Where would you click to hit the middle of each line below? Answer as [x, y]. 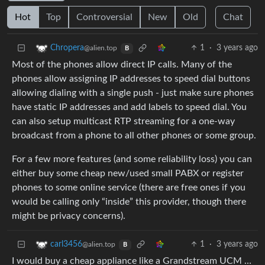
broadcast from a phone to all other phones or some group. [134, 136]
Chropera [67, 48]
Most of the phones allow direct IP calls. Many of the [122, 65]
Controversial [104, 17]
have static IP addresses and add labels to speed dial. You [129, 107]
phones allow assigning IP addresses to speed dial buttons [131, 79]
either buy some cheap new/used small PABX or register [128, 174]
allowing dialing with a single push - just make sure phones [133, 93]
